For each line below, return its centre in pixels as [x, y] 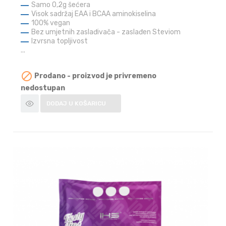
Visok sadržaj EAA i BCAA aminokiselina [95, 14]
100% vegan [51, 23]
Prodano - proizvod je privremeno [95, 76]
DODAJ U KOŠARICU [76, 104]
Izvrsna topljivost [60, 41]
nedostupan [43, 88]
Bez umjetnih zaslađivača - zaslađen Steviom [106, 32]
